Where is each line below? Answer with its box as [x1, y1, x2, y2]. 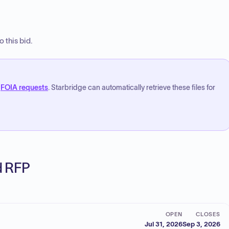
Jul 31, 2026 [145, 220, 182, 228]
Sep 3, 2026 [182, 220, 220, 228]
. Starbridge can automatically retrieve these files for [48, 84, 215, 91]
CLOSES [195, 211, 220, 217]
